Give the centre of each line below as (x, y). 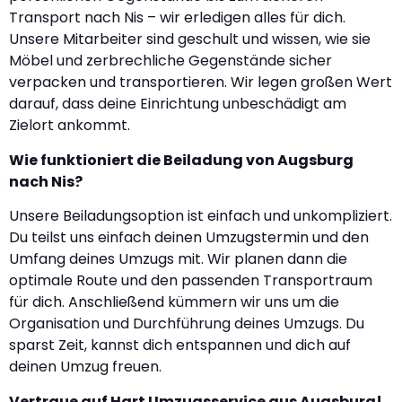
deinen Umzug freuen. (85, 367)
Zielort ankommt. (70, 126)
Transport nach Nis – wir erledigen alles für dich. (177, 18)
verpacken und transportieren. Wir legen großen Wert (201, 83)
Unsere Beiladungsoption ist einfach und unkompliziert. (201, 216)
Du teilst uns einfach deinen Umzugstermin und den (189, 238)
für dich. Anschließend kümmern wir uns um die (174, 302)
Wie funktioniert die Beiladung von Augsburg (181, 160)
